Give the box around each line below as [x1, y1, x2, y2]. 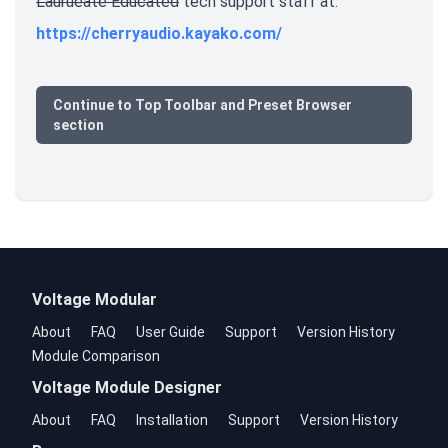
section [53, 116, 104, 133]
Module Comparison [32, 347, 160, 364]
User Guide [136, 323, 205, 340]
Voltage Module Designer [32, 377, 222, 397]
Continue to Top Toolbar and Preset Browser [53, 96, 352, 113]
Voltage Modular [32, 289, 157, 309]
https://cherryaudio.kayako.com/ [36, 23, 282, 43]
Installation [136, 411, 208, 428]
